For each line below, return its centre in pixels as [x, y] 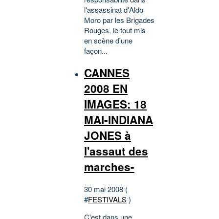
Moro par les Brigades [119, 20]
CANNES [107, 73]
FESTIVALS [107, 199]
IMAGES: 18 [115, 104]
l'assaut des [116, 151]
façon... [96, 51]
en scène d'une [108, 41]
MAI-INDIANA [119, 120]
